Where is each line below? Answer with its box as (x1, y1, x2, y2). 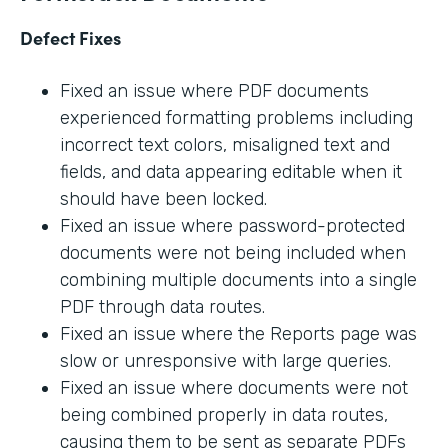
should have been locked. (60, 188, 267, 211)
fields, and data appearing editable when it (60, 161, 402, 184)
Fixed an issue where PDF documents (60, 80, 369, 103)
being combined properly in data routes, (60, 404, 388, 427)
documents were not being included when (60, 242, 406, 265)
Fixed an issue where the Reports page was (60, 323, 417, 346)
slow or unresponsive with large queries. (60, 350, 391, 373)
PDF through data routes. (60, 296, 265, 319)
